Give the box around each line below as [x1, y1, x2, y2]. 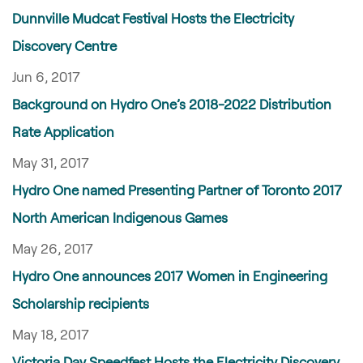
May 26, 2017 [12, 240, 93, 256]
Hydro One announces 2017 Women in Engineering [12, 267, 327, 284]
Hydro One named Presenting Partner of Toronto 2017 [12, 181, 342, 198]
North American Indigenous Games [12, 209, 228, 225]
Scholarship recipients [12, 295, 149, 311]
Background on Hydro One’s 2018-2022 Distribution [12, 96, 331, 112]
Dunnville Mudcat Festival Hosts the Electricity [12, 10, 294, 26]
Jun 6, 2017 [12, 68, 80, 84]
